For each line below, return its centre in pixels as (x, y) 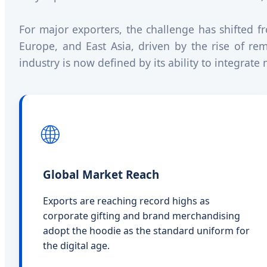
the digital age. (76, 246)
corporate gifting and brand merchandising (142, 216)
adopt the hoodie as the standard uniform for (146, 231)
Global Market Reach (101, 174)
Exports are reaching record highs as (126, 201)
